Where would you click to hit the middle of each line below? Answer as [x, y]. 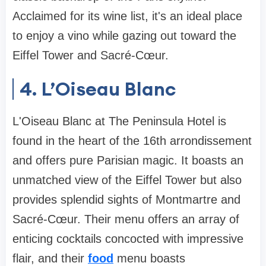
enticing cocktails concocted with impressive [128, 238]
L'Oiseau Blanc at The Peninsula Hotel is [119, 121]
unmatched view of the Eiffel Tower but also [127, 180]
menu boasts [149, 258]
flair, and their [50, 258]
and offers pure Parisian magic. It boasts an [128, 160]
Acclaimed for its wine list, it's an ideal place [127, 16]
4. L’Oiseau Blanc [98, 88]
